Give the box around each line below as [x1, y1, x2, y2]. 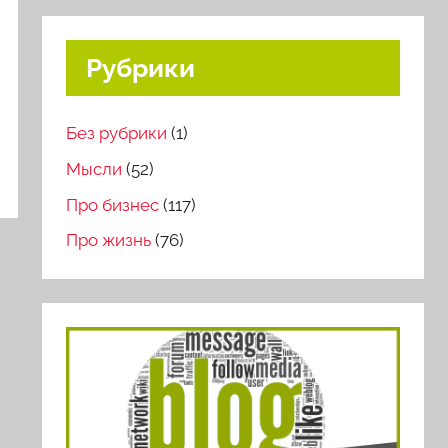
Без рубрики [66, 123, 168, 143]
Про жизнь [66, 230, 152, 251]
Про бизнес [66, 194, 160, 215]
